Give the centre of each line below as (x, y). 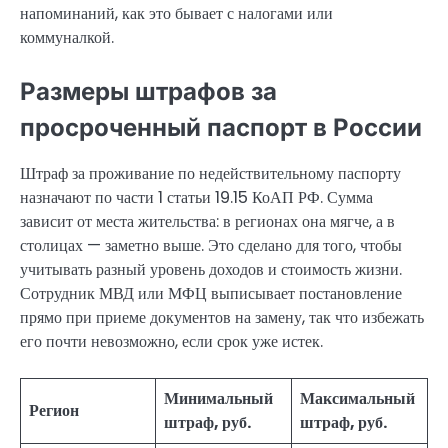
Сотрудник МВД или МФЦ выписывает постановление (211, 293)
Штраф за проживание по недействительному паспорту (210, 173)
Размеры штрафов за (148, 91)
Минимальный (218, 398)
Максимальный (357, 398)
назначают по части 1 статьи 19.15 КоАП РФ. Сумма (196, 197)
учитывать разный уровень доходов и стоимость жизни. (211, 269)
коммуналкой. (67, 37)
